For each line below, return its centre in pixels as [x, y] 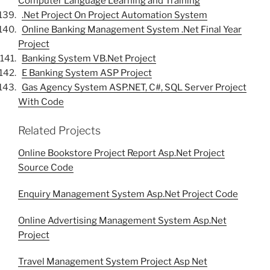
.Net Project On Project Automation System [115, 15]
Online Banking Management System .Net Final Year [132, 30]
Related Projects [59, 130]
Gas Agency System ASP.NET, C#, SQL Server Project [134, 88]
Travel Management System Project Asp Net [113, 262]
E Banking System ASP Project [87, 73]
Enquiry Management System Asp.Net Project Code [128, 194]
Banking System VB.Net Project [89, 59]
